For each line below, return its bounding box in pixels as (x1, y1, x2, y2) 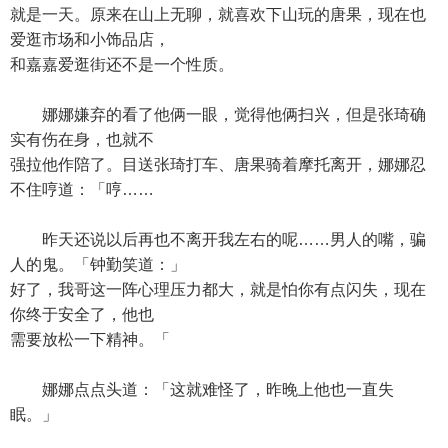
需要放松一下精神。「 (10, 331, 170, 348)
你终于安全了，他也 (10, 306, 154, 323)
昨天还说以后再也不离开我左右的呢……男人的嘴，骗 (10, 231, 426, 248)
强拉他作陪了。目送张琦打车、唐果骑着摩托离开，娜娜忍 (10, 156, 426, 173)
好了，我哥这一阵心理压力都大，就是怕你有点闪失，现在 (10, 281, 426, 298)
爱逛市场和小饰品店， (10, 31, 170, 48)
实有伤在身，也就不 (10, 131, 154, 148)
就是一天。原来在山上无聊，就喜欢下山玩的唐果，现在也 (10, 6, 426, 23)
